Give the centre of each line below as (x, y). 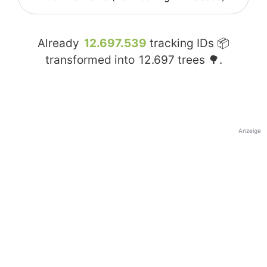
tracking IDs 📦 (188, 44)
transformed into (91, 60)
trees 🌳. (198, 60)
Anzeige (250, 131)
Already (60, 44)
